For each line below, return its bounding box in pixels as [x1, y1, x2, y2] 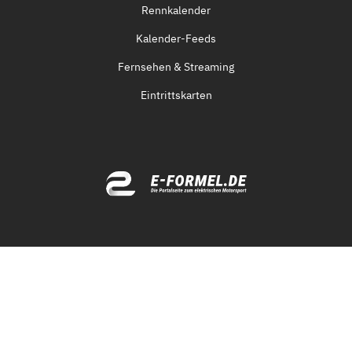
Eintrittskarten [140, 88, 212, 102]
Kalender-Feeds [136, 31, 216, 46]
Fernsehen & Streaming [118, 60, 234, 74]
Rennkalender [141, 3, 211, 17]
